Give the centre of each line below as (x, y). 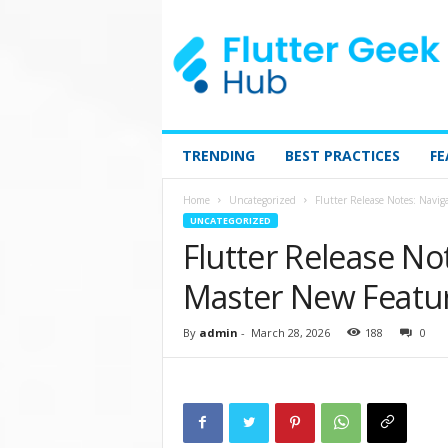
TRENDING (218, 155)
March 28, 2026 (290, 332)
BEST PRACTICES (342, 155)
